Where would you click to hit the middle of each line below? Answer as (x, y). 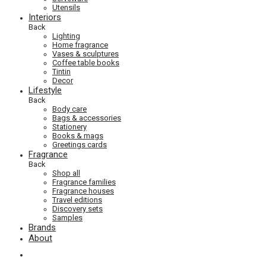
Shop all (66, 173)
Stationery (69, 127)
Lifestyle (45, 90)
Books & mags (78, 136)
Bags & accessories (87, 118)
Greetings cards (80, 145)
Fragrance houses (83, 191)
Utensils (66, 7)
